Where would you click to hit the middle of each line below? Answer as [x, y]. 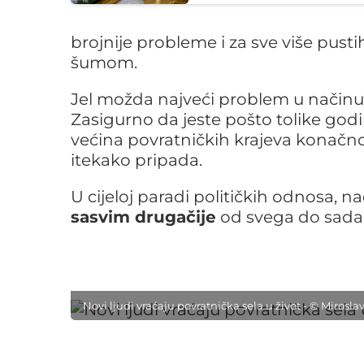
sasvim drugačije [143, 217]
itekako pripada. [136, 160]
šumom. [104, 63]
